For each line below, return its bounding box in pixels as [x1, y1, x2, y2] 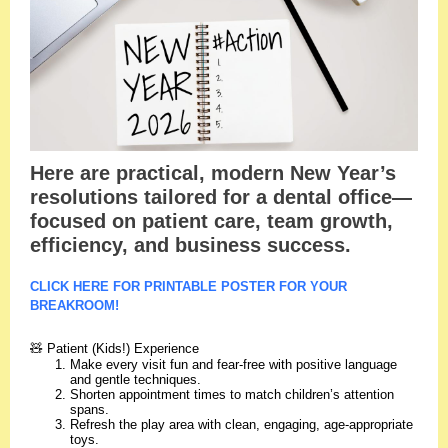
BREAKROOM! [30, 298, 119, 313]
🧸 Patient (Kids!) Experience [30, 341, 199, 356]
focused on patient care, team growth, [30, 210, 393, 232]
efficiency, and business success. [30, 234, 351, 256]
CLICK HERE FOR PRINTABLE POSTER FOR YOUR [30, 279, 347, 294]
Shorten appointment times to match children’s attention [70, 387, 394, 402]
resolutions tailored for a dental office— [30, 186, 412, 208]
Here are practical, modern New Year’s [30, 162, 396, 184]
